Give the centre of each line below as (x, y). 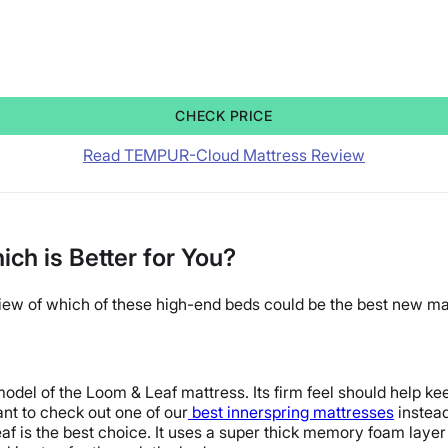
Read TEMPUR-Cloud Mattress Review (224, 155)
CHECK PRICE (224, 116)
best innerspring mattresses (293, 412)
